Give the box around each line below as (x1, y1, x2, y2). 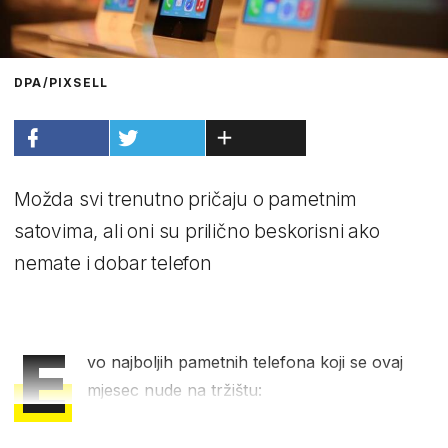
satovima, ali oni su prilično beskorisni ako (14, 219, 380, 243)
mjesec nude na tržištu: (87, 379, 263, 400)
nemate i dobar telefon (14, 251, 212, 275)
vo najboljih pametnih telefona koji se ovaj (87, 351, 404, 372)
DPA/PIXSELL (14, 74, 109, 90)
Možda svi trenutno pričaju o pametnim (14, 187, 357, 211)
